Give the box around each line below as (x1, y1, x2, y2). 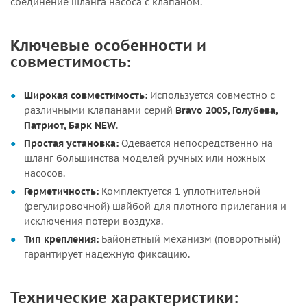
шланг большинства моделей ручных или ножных (24, 152, 265, 164)
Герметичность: (24, 185, 99, 197)
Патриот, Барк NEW (24, 119, 116, 132)
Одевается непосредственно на (119, 137, 273, 149)
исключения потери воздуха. (24, 215, 163, 228)
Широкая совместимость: (24, 89, 147, 101)
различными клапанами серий (24, 104, 175, 116)
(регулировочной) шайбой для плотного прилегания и (24, 200, 286, 212)
